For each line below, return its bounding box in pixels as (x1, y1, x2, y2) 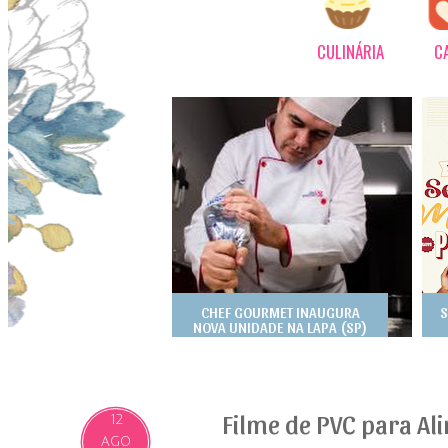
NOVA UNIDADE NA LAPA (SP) (193, 318, 367, 336)
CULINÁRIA (317, 39, 384, 64)
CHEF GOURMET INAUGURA (200, 303, 360, 321)
